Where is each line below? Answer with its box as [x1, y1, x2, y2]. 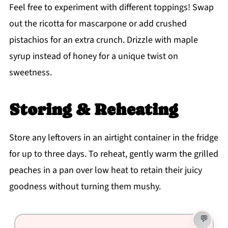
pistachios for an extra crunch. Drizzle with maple [9, 34, 198, 47]
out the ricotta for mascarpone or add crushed [9, 17, 187, 31]
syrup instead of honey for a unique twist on [9, 50, 178, 63]
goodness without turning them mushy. [9, 180, 161, 193]
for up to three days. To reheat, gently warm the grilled [9, 148, 218, 161]
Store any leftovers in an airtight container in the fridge [9, 131, 218, 145]
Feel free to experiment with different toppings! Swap [9, 1, 214, 14]
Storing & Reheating [9, 100, 178, 119]
